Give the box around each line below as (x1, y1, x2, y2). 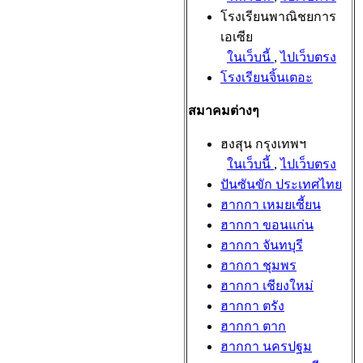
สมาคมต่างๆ (188, 104, 259, 117)
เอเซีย (220, 30, 253, 44)
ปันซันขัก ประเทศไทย (220, 177, 342, 191)
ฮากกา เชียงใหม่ (220, 279, 314, 293)
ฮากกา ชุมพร (220, 258, 297, 272)
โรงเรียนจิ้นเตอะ (220, 70, 313, 84)
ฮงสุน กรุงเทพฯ (220, 137, 306, 151)
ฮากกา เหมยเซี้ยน (220, 198, 321, 211)
